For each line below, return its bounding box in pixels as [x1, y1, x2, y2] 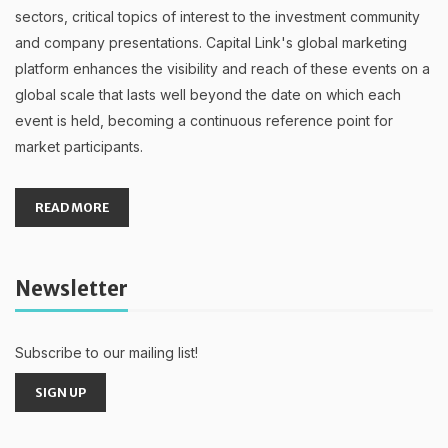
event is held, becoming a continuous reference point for [15, 111, 393, 129]
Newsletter [15, 275, 128, 302]
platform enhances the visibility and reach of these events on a [15, 59, 430, 77]
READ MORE [35, 199, 109, 215]
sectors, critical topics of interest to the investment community [15, 7, 420, 25]
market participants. [15, 137, 143, 155]
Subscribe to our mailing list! [15, 343, 198, 361]
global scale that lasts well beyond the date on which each [15, 85, 401, 103]
